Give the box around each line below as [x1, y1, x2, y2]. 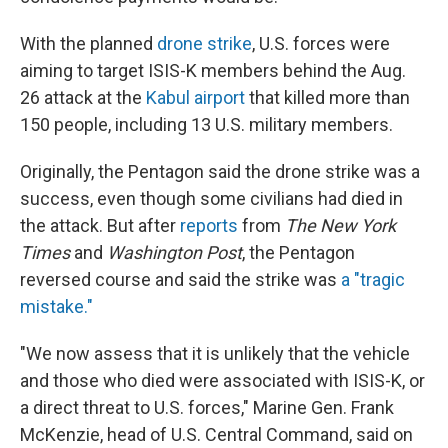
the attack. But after [20, 215, 180, 236]
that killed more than [245, 87, 410, 108]
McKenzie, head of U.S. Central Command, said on [20, 424, 413, 445]
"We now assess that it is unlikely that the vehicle [20, 343, 410, 364]
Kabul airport [146, 87, 245, 108]
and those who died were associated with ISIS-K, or [20, 370, 425, 391]
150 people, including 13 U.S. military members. [20, 114, 393, 135]
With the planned [20, 33, 157, 54]
